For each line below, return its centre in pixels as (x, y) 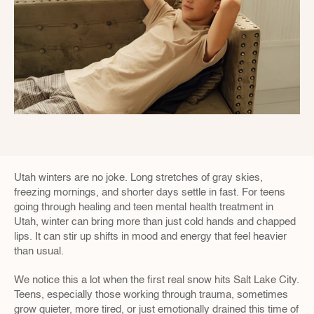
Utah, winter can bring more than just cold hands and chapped (155, 222)
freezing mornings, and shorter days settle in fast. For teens (150, 192)
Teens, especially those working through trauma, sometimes (151, 295)
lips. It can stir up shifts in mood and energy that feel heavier (150, 237)
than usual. (39, 251)
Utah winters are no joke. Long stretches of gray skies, (138, 178)
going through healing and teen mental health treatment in (144, 207)
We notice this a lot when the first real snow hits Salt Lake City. (157, 280)
